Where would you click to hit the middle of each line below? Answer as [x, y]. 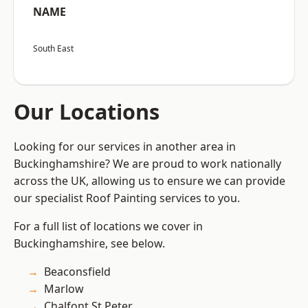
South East [53, 49]
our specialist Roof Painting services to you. [127, 198]
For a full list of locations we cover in [108, 227]
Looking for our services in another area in [125, 147]
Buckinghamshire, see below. [89, 244]
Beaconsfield [77, 272]
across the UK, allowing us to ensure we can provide [150, 181]
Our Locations [87, 112]
